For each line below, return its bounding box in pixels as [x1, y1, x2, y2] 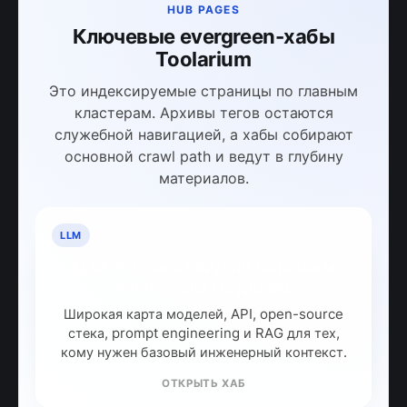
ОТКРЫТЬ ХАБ [162, 377, 245, 390]
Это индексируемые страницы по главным [49, 82, 358, 100]
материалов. [158, 169, 249, 187]
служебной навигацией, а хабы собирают [54, 125, 353, 144]
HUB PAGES [167, 3, 240, 16]
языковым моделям [115, 277, 292, 298]
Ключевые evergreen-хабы [72, 25, 335, 48]
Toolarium [155, 47, 252, 71]
